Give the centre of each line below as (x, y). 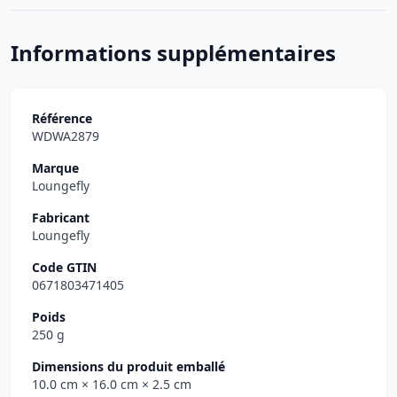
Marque (55, 168)
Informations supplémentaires (173, 53)
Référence (62, 118)
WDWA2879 (66, 136)
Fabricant (61, 218)
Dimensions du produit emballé (128, 366)
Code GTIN (64, 267)
